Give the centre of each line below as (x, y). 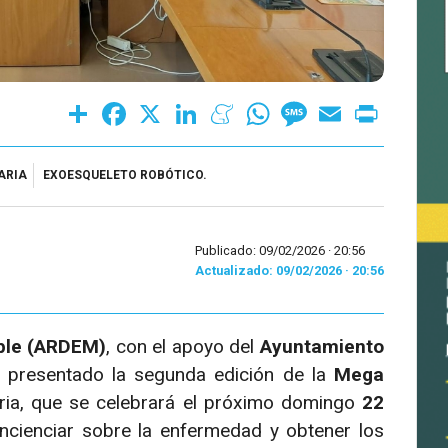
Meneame (273, 106)
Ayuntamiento (322, 346)
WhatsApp (310, 106)
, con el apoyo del (183, 346)
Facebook (164, 106)
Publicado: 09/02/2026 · (264, 251)
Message (343, 106)
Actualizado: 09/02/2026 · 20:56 (289, 271)
